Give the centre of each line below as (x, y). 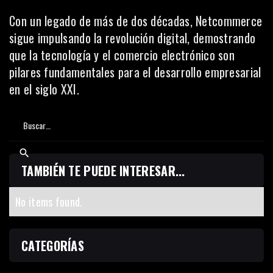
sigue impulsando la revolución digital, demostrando (133, 37)
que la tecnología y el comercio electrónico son (122, 55)
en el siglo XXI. (44, 89)
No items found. (49, 201)
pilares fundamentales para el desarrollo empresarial (135, 72)
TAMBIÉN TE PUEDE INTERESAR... (103, 170)
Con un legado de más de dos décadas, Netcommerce (136, 20)
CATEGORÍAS (53, 245)
